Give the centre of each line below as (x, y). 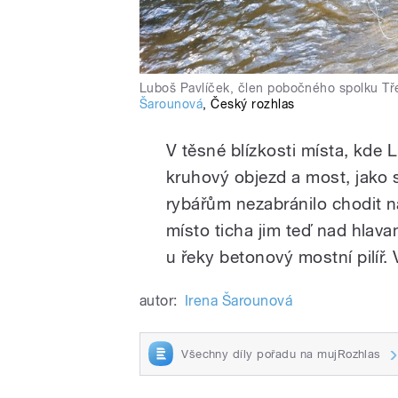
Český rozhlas (253, 103)
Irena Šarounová (239, 300)
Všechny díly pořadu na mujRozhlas (281, 354)
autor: (159, 300)
